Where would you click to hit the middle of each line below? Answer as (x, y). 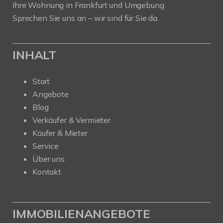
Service (46, 146)
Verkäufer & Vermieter (71, 120)
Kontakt (47, 171)
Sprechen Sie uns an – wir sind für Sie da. (86, 18)
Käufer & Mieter (60, 133)
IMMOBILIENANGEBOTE (81, 213)
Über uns (49, 159)
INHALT (35, 55)
